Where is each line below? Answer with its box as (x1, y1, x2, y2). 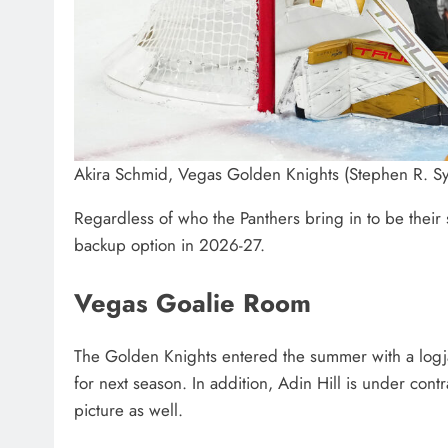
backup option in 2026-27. (74, 233, 265, 258)
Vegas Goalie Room (74, 284, 311, 322)
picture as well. (74, 397, 183, 422)
